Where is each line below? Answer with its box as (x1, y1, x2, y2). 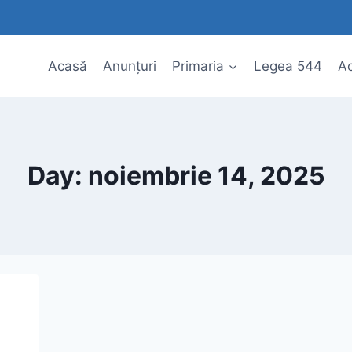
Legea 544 (253, 57, 322, 74)
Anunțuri (102, 57, 156, 74)
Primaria (172, 57, 225, 74)
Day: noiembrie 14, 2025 (27, 160, 325, 191)
